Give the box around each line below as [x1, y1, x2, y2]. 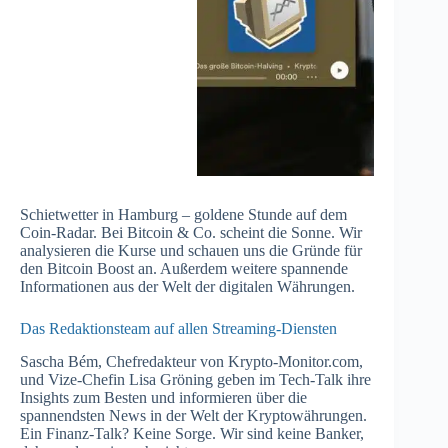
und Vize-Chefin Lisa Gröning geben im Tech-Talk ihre [20, 371, 371, 389]
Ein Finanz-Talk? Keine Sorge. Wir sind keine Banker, [20, 425, 364, 443]
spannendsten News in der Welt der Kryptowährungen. [20, 407, 367, 425]
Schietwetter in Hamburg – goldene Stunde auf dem [20, 206, 347, 224]
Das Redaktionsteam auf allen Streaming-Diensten [20, 320, 337, 338]
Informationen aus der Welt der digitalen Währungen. [20, 278, 355, 296]
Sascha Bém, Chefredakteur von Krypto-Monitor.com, [20, 353, 363, 371]
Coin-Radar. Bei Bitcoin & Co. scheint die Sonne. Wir [20, 224, 362, 242]
